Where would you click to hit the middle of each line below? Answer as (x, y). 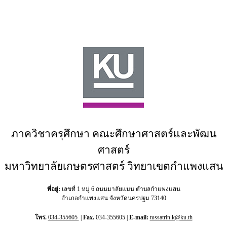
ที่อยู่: (53, 190)
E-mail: (139, 218)
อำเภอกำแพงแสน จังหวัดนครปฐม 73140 (113, 199)
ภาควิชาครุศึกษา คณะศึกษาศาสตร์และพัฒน (113, 134)
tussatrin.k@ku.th (171, 218)
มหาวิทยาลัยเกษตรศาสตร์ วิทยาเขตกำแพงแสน (113, 166)
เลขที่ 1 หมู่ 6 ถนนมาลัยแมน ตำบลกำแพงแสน (120, 190)
